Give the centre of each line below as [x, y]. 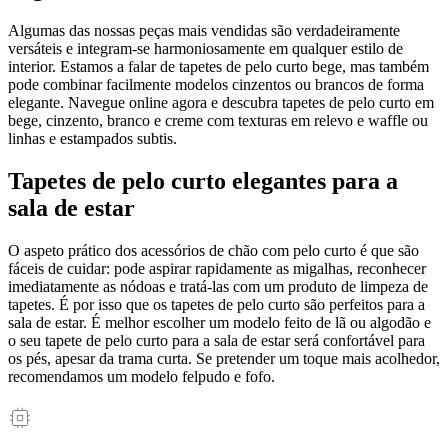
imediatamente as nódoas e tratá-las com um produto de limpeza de [218, 286]
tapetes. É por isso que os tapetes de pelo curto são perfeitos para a [216, 304]
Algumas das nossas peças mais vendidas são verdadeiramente [204, 31]
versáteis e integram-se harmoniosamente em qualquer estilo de [205, 49]
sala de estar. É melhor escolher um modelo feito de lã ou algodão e [219, 322]
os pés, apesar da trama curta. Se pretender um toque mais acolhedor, [224, 358]
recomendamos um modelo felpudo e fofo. [141, 376]
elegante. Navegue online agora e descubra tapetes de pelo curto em [221, 103]
